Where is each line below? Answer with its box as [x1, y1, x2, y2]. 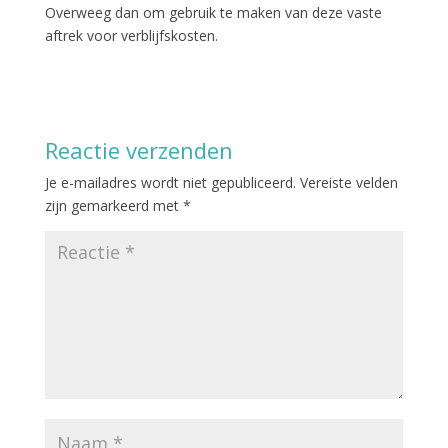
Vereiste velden [299, 172, 398, 192]
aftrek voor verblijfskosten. [44, 25, 218, 45]
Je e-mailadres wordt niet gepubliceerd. [44, 172, 296, 192]
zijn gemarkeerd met [44, 195, 183, 215]
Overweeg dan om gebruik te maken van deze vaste [44, 2, 382, 22]
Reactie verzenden [44, 134, 233, 165]
